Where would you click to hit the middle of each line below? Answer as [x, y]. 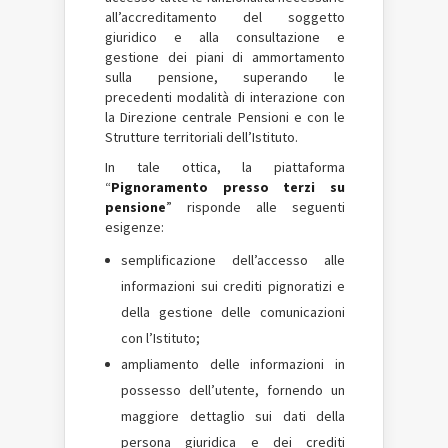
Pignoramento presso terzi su [228, 187]
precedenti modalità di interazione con [225, 97]
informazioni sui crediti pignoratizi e [233, 286]
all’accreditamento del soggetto [225, 17]
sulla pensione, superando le [225, 77]
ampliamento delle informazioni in [233, 364]
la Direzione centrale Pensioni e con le [225, 117]
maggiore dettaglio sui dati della [233, 416]
